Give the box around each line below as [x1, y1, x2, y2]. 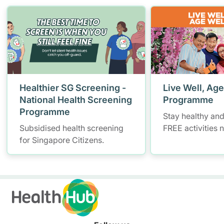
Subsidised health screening [19, 122, 123, 133]
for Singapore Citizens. [19, 134, 104, 145]
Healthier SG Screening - [19, 82, 126, 93]
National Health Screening [19, 94, 132, 105]
